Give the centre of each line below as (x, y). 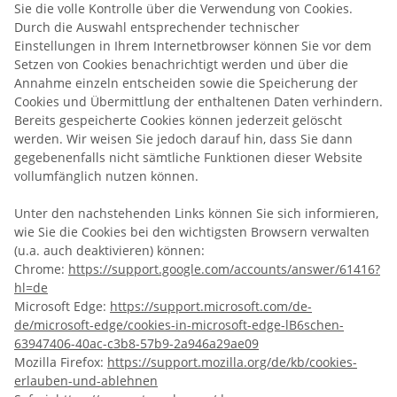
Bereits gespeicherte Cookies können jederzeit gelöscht (178, 120)
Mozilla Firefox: (61, 362)
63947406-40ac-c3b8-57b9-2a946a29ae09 (136, 343)
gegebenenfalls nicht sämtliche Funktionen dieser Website (188, 157)
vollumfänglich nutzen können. (106, 175)
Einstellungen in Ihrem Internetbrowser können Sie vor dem (193, 45)
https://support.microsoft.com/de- (211, 306)
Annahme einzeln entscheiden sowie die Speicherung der (186, 82)
